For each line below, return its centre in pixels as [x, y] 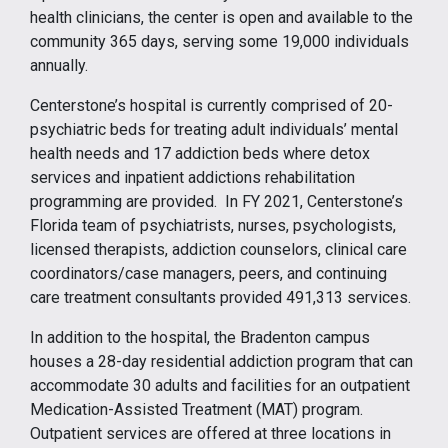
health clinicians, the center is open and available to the [221, 17]
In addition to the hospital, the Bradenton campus [200, 337]
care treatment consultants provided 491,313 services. [220, 297]
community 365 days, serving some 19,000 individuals [219, 41]
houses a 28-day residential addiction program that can [221, 361]
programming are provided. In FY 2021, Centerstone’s [216, 201]
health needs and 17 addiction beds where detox [200, 153]
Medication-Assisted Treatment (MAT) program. [198, 409]
